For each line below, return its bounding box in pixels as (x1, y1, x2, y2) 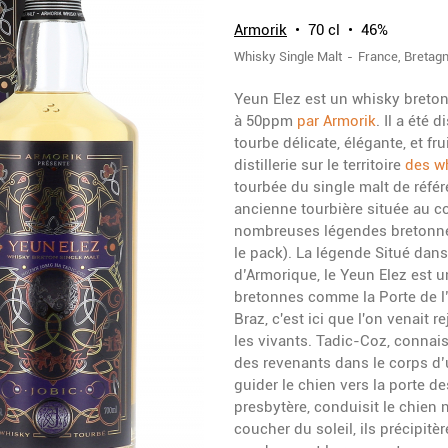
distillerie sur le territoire (234, 156, 405, 174)
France (358, 49, 398, 64)
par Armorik (297, 112, 376, 130)
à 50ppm (234, 112, 297, 130)
